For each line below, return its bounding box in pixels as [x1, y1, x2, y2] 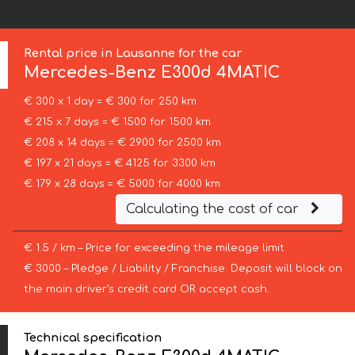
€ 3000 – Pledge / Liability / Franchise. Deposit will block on [23, 263, 342, 275]
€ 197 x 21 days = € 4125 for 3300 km [23, 158, 216, 170]
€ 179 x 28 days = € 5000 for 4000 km [23, 178, 220, 190]
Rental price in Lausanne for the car [24, 47, 242, 60]
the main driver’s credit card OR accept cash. [23, 284, 269, 296]
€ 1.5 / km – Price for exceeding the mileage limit [23, 242, 284, 254]
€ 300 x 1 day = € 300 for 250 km [23, 96, 197, 108]
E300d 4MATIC [156, 63, 281, 82]
